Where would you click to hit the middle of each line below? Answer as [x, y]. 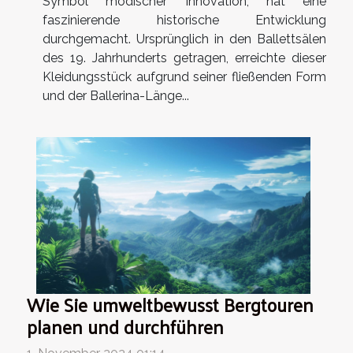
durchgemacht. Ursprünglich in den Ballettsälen [184, 39]
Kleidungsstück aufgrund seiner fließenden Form [184, 77]
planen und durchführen [125, 327]
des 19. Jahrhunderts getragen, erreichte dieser [184, 58]
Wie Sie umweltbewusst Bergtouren [170, 305]
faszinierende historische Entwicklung [184, 20]
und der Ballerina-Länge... [116, 96]
